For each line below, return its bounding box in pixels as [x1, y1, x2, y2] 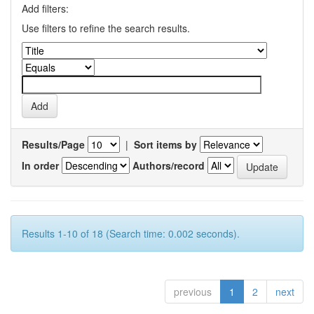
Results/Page [22, 137, 85, 151]
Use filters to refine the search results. [22, 21, 190, 35]
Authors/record [132, 158, 205, 172]
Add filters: [22, 1, 69, 15]
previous [174, 285, 212, 299]
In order [22, 158, 59, 172]
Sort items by [134, 137, 197, 151]
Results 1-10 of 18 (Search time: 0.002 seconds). [22, 226, 240, 240]
